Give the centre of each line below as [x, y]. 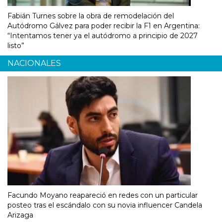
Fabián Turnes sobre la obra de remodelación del [91, 16]
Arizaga [20, 215]
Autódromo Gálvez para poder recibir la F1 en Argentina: [104, 26]
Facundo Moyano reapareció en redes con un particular [103, 195]
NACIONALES [34, 63]
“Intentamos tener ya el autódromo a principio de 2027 [103, 36]
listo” [16, 46]
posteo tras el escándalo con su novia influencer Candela [105, 205]
